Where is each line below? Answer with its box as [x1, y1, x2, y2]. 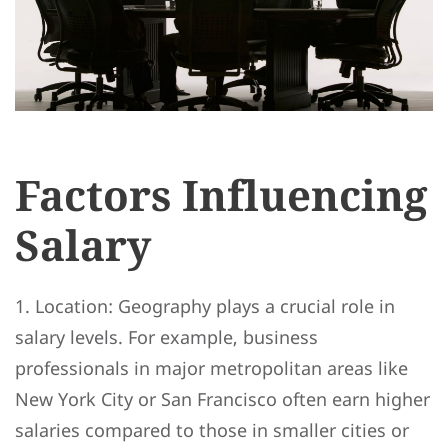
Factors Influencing [15, 166, 428, 224]
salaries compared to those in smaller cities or [15, 418, 409, 443]
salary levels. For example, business [15, 325, 318, 350]
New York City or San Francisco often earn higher [15, 387, 430, 412]
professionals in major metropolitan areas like [15, 356, 408, 381]
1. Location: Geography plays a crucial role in [15, 294, 395, 319]
